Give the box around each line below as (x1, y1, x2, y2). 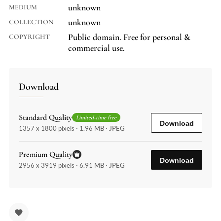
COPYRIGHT (9, 33, 50, 41)
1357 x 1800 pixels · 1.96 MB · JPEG (19, 124, 125, 132)
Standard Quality (19, 112, 72, 122)
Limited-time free (76, 114, 116, 121)
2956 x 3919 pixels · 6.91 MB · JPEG (19, 161, 125, 169)
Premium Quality (19, 149, 73, 159)
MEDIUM (9, 3, 37, 11)
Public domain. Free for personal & (68, 32, 190, 42)
